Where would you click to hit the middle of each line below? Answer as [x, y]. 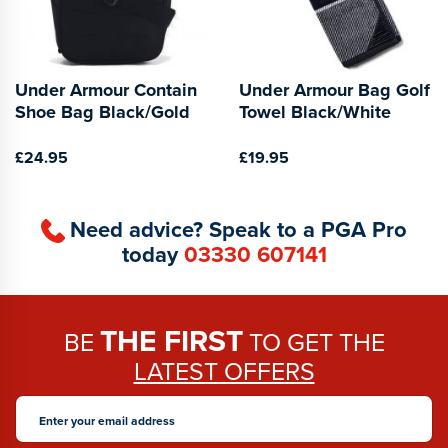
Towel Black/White [315, 111]
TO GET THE [313, 343]
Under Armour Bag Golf [334, 89]
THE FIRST [171, 341]
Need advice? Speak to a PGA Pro [238, 229]
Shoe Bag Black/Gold [102, 111]
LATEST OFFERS [224, 372]
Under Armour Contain [106, 89]
